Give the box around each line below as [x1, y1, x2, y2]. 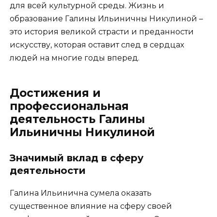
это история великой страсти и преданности [10, 27, 194, 36]
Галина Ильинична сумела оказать [10, 188, 152, 198]
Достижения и [10, 86, 101, 100]
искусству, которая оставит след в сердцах [10, 40, 184, 49]
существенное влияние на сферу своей [10, 201, 172, 211]
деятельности [10, 164, 86, 176]
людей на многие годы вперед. [10, 53, 139, 62]
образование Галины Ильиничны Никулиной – [10, 14, 203, 23]
